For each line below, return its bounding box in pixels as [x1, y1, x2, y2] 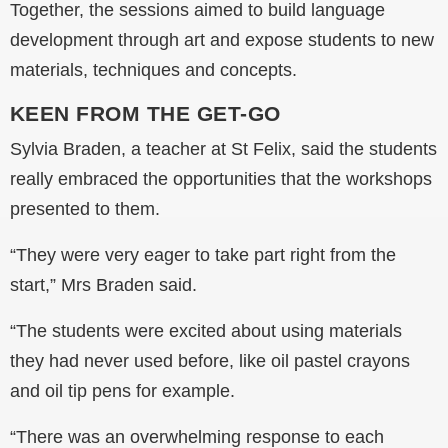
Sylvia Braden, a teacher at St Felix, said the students [10, 139, 437, 160]
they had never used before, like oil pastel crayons [10, 351, 410, 372]
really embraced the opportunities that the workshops [10, 169, 432, 190]
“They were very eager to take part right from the [10, 245, 396, 266]
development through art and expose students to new [10, 30, 434, 51]
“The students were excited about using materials [10, 321, 402, 342]
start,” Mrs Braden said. [10, 275, 197, 296]
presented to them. [10, 199, 160, 220]
